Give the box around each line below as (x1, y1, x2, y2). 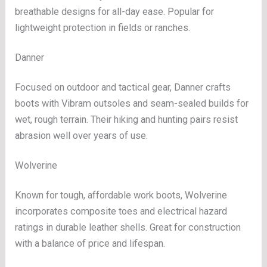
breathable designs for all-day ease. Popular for (15, 6, 215, 18)
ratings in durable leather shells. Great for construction (15, 221, 241, 233)
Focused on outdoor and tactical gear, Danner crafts (15, 81, 231, 93)
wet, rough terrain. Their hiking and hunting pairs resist (15, 113, 238, 125)
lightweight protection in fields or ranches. (15, 22, 191, 34)
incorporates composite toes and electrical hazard (15, 205, 228, 217)
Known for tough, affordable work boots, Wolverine (15, 189, 228, 201)
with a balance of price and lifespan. (15, 237, 166, 249)
